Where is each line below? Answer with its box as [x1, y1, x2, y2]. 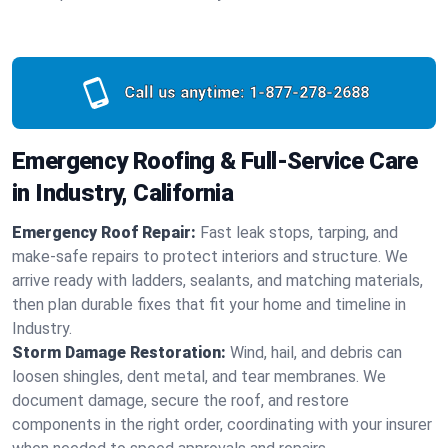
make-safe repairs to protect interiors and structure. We [12, 247, 408, 266]
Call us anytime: [123, 83, 245, 102]
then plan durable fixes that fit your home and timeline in [12, 295, 406, 314]
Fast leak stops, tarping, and [200, 223, 398, 242]
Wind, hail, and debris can [230, 343, 402, 362]
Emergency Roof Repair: [12, 223, 196, 242]
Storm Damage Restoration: [12, 343, 226, 362]
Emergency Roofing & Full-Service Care [12, 147, 418, 175]
